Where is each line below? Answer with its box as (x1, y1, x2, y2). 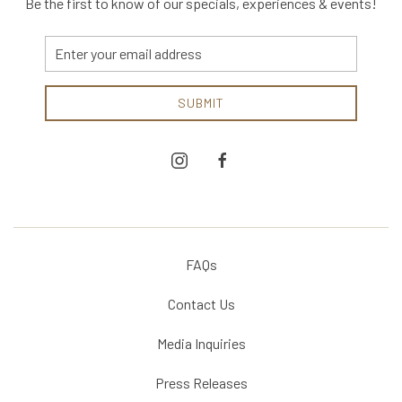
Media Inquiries (156, 334, 246, 352)
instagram (170, 151, 226, 167)
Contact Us (167, 294, 235, 312)
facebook (213, 151, 265, 167)
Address (43, 64, 90, 80)
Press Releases (154, 373, 248, 391)
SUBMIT (177, 94, 224, 110)
